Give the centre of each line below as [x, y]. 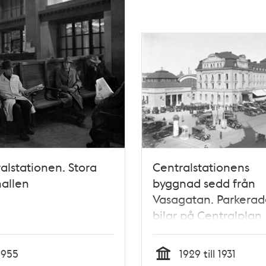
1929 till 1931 [207, 253]
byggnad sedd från [204, 183]
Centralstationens [201, 167]
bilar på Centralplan [207, 215]
